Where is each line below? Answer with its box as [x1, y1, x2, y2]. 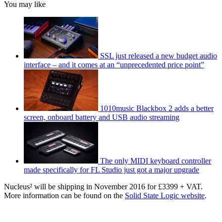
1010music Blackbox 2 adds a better [100, 104, 214, 112]
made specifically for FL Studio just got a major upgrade [24, 165, 199, 174]
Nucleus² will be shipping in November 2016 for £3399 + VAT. [4, 182, 203, 191]
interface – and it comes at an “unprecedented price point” [24, 60, 204, 69]
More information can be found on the [4, 191, 125, 200]
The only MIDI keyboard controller [100, 156, 211, 165]
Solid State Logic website [125, 191, 205, 200]
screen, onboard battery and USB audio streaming [24, 112, 179, 121]
